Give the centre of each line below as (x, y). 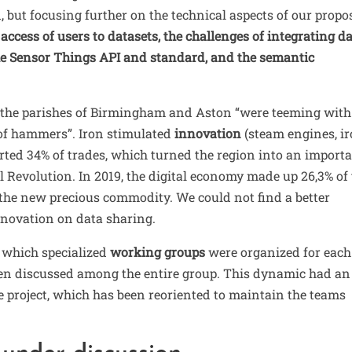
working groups (158, 252)
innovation (208, 134)
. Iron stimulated (124, 134)
